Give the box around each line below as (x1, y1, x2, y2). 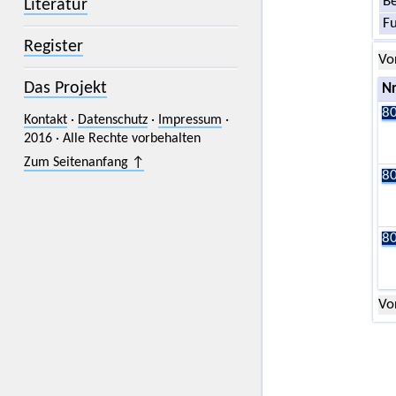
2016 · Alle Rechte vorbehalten (23, 131, 201, 146)
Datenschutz (77, 112, 148, 127)
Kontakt (23, 112, 67, 127)
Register (23, 37, 83, 56)
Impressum (157, 112, 222, 127)
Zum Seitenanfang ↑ (23, 156, 144, 171)
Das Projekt (23, 79, 107, 97)
